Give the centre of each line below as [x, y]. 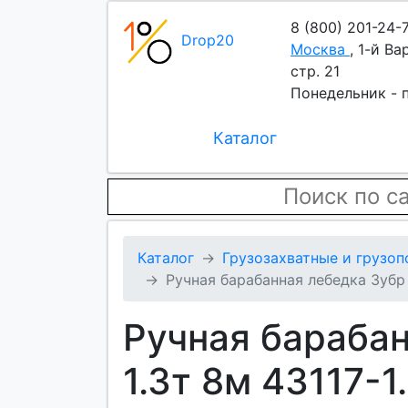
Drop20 [208, 40]
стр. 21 [315, 71]
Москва [318, 49]
